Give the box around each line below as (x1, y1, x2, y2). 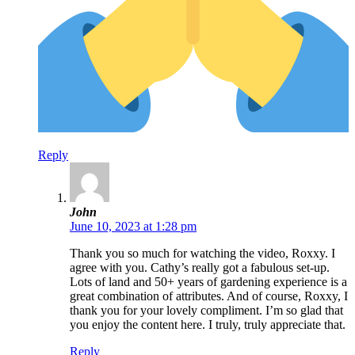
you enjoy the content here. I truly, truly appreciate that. (70, 318, 345, 332)
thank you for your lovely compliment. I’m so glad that (70, 303, 343, 318)
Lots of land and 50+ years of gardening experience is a (70, 275, 347, 289)
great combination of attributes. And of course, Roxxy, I (70, 289, 348, 303)
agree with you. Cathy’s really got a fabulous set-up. (70, 261, 330, 275)
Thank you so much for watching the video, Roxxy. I (70, 246, 335, 261)
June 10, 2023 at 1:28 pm (70, 219, 197, 234)
